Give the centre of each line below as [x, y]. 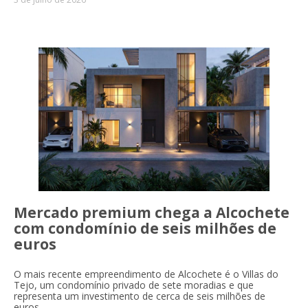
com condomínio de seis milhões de [145, 229]
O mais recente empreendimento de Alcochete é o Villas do [146, 274]
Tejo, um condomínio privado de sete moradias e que [134, 285]
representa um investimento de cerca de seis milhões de [140, 296]
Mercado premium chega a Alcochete [152, 213]
